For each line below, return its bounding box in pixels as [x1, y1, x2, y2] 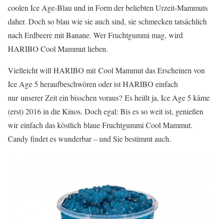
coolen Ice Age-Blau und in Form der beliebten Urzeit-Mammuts [8, 2, 208, 13]
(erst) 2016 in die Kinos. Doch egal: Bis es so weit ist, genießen [8, 106, 203, 116]
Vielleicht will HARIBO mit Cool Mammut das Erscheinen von [8, 65, 205, 75]
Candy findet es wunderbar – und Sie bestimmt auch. [8, 133, 171, 144]
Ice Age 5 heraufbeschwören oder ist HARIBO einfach [8, 79, 178, 89]
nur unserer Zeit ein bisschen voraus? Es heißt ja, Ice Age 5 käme [8, 92, 210, 103]
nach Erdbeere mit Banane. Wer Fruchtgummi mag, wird [8, 30, 183, 40]
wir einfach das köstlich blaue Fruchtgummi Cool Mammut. [8, 120, 193, 130]
